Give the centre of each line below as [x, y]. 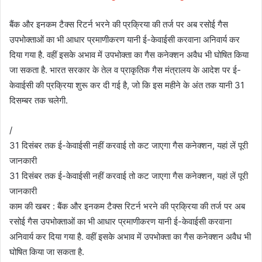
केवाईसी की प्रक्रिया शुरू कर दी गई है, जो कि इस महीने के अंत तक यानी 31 [127, 85]
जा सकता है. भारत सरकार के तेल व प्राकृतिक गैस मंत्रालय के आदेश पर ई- [125, 70]
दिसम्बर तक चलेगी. [39, 100]
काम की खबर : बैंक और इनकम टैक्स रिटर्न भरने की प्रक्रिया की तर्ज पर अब [127, 206]
